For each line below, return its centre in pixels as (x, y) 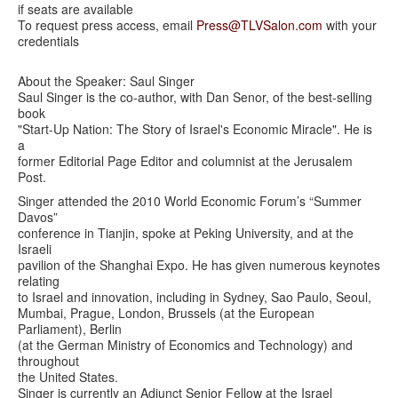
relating (39, 280)
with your (350, 24)
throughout (48, 360)
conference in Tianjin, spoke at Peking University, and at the (186, 232)
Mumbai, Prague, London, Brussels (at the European (166, 312)
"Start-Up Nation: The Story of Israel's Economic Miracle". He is (195, 128)
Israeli (35, 248)
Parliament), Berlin (70, 328)
